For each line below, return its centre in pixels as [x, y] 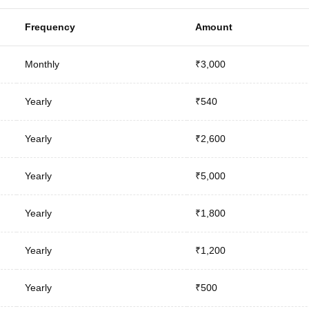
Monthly [42, 64]
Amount [213, 27]
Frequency [50, 27]
